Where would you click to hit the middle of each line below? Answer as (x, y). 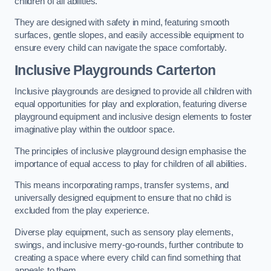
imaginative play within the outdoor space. (95, 130)
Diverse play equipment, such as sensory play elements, (124, 232)
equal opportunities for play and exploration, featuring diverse (131, 104)
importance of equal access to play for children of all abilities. (132, 164)
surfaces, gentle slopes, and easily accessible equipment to (129, 35)
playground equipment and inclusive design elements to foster (133, 117)
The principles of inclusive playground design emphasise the (130, 151)
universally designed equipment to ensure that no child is (123, 198)
